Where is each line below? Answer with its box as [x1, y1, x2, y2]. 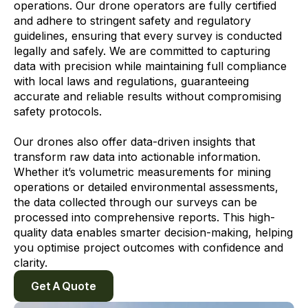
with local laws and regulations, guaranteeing [14, 74, 249, 88]
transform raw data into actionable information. [14, 150, 261, 164]
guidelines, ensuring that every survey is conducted [14, 29, 282, 43]
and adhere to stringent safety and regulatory [14, 14, 251, 27]
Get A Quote [31, 279, 96, 293]
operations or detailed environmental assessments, [14, 180, 278, 194]
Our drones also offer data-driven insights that [14, 135, 255, 148]
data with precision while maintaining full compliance [14, 59, 287, 73]
